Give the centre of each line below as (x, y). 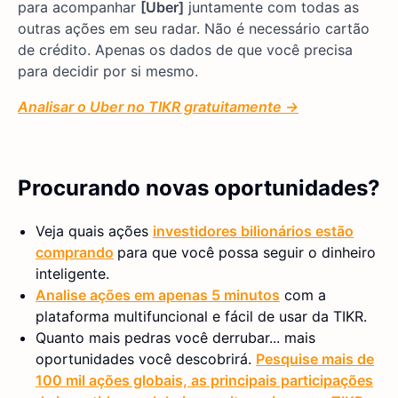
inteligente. (72, 273)
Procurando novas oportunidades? (199, 187)
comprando (75, 252)
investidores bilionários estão (253, 231)
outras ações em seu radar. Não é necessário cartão (194, 28)
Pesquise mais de (315, 358)
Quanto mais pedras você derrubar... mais (175, 337)
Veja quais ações (94, 231)
